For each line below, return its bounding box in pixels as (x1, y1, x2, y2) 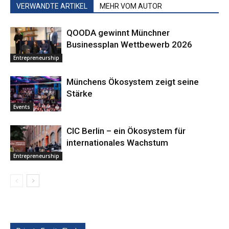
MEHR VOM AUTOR (100, 2, 162, 11)
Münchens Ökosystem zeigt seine (66, 77, 199, 87)
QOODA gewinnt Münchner (66, 28, 170, 38)
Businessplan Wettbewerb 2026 (66, 39, 192, 50)
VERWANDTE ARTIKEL (16, 2, 87, 11)
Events (13, 103, 30, 111)
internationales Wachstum (66, 138, 168, 148)
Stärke (66, 88, 93, 99)
